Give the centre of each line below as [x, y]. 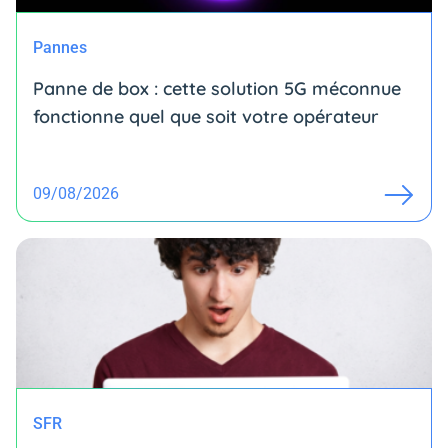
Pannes [60, 48]
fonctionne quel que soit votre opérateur [206, 117]
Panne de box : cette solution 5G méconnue [217, 89]
